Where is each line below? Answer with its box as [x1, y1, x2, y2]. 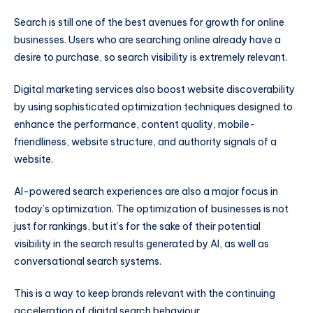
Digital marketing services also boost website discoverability [14, 83, 295, 96]
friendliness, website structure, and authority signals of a [14, 136, 277, 149]
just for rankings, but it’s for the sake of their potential [14, 219, 261, 233]
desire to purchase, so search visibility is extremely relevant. [14, 51, 287, 64]
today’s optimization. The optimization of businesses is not [14, 202, 289, 215]
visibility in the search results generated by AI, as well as [14, 237, 269, 250]
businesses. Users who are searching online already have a [14, 34, 281, 47]
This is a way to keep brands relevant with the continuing [14, 286, 275, 300]
